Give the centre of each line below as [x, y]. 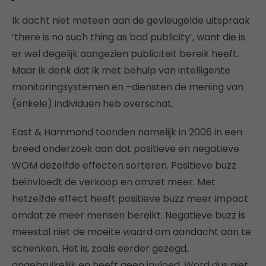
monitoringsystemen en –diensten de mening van [128, 87]
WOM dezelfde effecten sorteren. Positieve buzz [124, 165]
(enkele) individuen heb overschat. [93, 104]
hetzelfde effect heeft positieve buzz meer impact [130, 199]
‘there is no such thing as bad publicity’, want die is [129, 37]
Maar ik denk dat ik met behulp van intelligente [121, 70]
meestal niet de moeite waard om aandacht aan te [132, 232]
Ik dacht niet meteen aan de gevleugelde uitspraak [131, 20]
